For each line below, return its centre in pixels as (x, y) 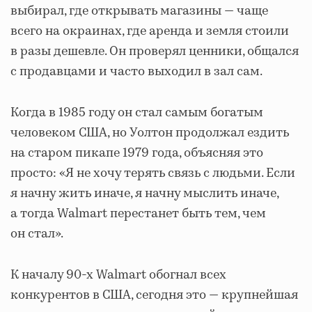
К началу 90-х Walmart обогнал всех (118, 275)
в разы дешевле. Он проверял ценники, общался (155, 52)
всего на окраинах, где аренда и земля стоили (150, 32)
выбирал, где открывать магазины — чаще (139, 11)
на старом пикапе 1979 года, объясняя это (137, 154)
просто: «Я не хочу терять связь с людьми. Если (153, 174)
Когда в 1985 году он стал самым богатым (137, 113)
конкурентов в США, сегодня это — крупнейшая (154, 296)
